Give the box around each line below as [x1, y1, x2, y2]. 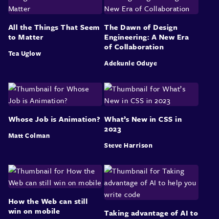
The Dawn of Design [104, 21, 178, 32]
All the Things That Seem [8, 21, 100, 32]
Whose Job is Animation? [8, 113, 101, 124]
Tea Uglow [8, 48, 42, 58]
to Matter [8, 31, 44, 42]
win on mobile [8, 205, 60, 216]
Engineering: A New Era [104, 31, 189, 42]
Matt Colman [8, 130, 50, 140]
